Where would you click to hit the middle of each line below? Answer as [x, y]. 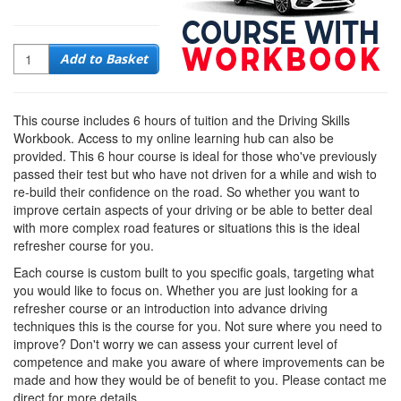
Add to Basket [104, 59]
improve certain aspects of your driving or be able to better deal [193, 209]
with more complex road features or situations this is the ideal [187, 227]
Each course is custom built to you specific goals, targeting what [194, 272]
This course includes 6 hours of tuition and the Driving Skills [182, 120]
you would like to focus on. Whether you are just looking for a [186, 290]
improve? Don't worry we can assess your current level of [175, 344]
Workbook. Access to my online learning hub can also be [174, 138]
